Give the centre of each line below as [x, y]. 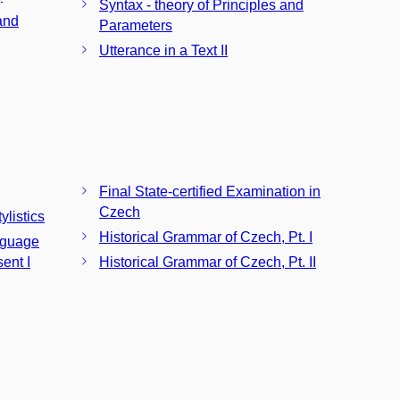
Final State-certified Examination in [210, 192]
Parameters [136, 25]
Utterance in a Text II [163, 50]
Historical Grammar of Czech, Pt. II [208, 262]
